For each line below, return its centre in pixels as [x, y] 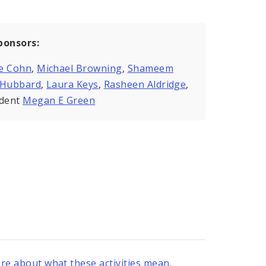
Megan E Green [59, 101]
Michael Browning [80, 69]
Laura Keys [72, 85]
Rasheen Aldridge [145, 85]
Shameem [151, 69]
